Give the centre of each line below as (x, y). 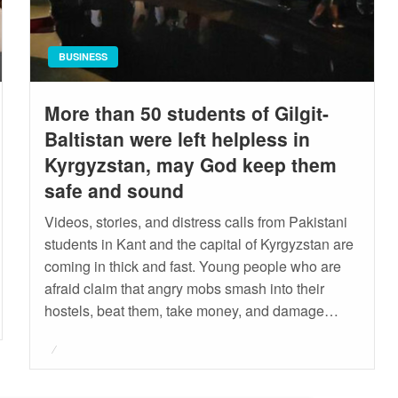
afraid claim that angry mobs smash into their (184, 289)
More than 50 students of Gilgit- (186, 113)
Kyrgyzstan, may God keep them (190, 165)
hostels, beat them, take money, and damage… (191, 311)
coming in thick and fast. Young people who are (192, 267)
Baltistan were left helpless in (177, 139)
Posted (64, 346)
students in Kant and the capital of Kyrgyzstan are (199, 244)
